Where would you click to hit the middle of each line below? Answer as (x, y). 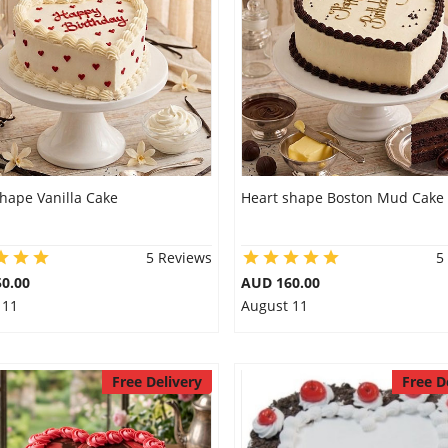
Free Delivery (156, 381)
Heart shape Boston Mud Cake (342, 197)
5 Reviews (178, 257)
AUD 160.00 (280, 282)
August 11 (274, 305)
